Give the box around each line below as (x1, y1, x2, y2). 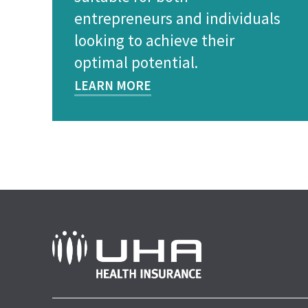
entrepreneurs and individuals (74, 8, 280, 28)
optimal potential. (74, 52, 198, 72)
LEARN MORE (74, 77, 151, 93)
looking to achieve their (74, 30, 234, 50)
